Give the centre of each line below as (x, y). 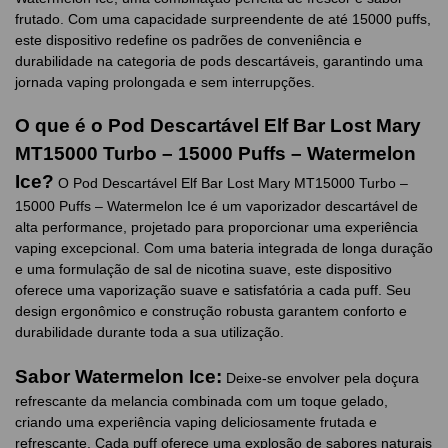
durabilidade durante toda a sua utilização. (149, 332)
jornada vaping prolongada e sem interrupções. (165, 81)
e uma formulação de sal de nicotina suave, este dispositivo (203, 269)
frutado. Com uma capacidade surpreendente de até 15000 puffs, (223, 18)
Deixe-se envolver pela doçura (320, 378)
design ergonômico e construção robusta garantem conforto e (211, 311)
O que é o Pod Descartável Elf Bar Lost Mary (218, 126)
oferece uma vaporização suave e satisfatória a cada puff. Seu (213, 290)
